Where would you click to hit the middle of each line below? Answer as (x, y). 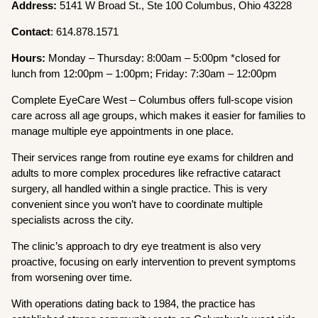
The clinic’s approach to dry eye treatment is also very (137, 246)
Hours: (30, 57)
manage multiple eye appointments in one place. (124, 131)
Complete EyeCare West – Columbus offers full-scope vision (152, 99)
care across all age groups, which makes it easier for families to (159, 115)
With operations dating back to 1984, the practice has (134, 303)
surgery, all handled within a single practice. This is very (140, 188)
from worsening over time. (72, 277)
